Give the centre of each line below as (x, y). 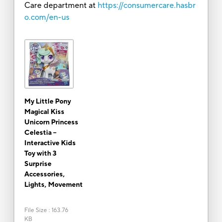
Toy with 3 (40, 153)
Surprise (38, 164)
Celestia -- (40, 133)
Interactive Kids (50, 143)
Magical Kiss (44, 112)
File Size (35, 210)
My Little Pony (47, 101)
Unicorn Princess (51, 122)
